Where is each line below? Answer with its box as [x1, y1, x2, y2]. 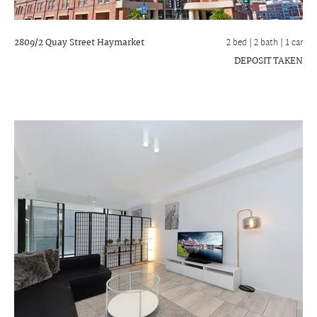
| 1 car [280, 35, 303, 51]
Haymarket [95, 35, 144, 50]
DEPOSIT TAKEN [234, 53, 303, 69]
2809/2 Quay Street [14, 35, 95, 50]
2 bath [254, 35, 280, 51]
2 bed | [226, 35, 254, 51]
